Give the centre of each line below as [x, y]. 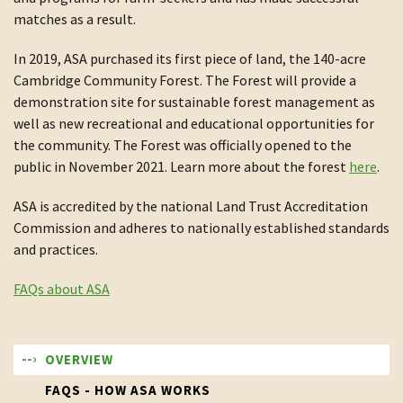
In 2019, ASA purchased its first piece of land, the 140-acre [190, 58]
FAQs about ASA [62, 289]
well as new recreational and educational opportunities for [194, 123]
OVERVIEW [79, 359]
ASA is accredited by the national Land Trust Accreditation [191, 206]
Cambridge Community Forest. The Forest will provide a [185, 80]
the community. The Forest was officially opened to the [183, 145]
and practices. [56, 249]
